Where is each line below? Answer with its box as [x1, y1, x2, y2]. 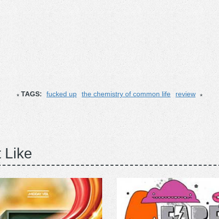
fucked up [46, 89, 77, 98]
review [175, 89, 196, 98]
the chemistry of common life [82, 89, 171, 98]
